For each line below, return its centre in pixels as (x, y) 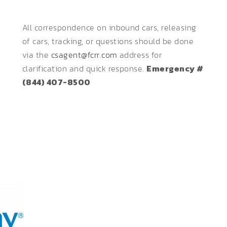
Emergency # (175, 68)
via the (37, 54)
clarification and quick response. (85, 68)
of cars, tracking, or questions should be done (108, 41)
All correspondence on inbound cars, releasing (109, 27)
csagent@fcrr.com (84, 54)
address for (140, 54)
